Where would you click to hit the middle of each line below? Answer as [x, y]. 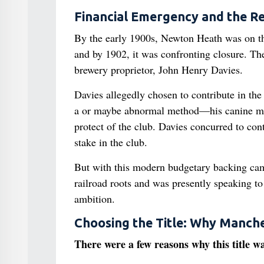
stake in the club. [110, 142]
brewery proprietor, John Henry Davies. [158, 69]
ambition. [94, 198]
